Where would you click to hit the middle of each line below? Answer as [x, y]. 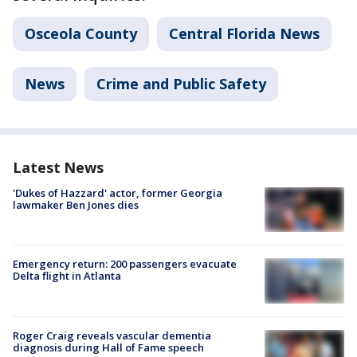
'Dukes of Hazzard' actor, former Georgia [118, 193]
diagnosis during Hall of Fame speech [108, 347]
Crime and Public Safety [181, 84]
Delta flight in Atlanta [67, 276]
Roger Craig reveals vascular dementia [112, 335]
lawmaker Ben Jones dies [76, 205]
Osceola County [81, 33]
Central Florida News [244, 33]
